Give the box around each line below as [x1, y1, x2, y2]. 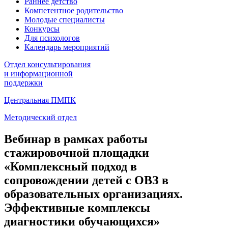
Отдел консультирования [4, 60, 91, 69]
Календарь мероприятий [24, 42, 109, 51]
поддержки [4, 78, 43, 87]
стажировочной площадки [4, 146, 149, 159]
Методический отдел [4, 112, 77, 122]
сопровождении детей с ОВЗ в [4, 173, 168, 187]
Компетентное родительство [24, 6, 123, 15]
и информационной [4, 69, 73, 78]
